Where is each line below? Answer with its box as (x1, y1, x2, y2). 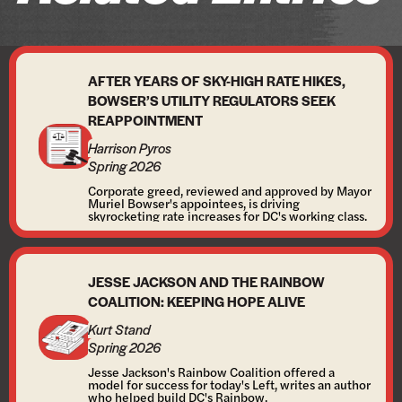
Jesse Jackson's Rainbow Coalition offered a (88, 363, 335, 380)
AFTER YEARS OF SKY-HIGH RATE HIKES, (88, 71, 345, 90)
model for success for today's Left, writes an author (88, 375, 371, 393)
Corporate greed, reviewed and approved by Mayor (88, 181, 371, 199)
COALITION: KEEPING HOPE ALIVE (88, 292, 305, 310)
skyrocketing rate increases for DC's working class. (88, 206, 367, 224)
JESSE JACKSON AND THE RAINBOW (88, 272, 325, 291)
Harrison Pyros (88, 138, 171, 157)
